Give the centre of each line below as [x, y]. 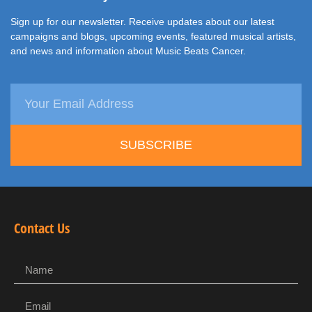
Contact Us [42, 228]
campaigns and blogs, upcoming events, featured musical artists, [153, 36]
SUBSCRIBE [156, 145]
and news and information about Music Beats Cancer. [128, 50]
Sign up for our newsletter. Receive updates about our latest [142, 21]
